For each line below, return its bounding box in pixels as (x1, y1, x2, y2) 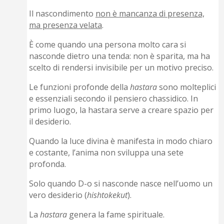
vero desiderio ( (29, 189, 87, 201)
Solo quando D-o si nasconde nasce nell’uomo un (29, 178, 213, 189)
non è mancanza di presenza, (95, 8, 205, 19)
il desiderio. (29, 116, 71, 127)
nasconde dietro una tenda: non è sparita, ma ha (29, 50, 210, 62)
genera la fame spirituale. (67, 209, 165, 220)
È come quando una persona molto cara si (29, 39, 186, 50)
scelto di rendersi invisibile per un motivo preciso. (29, 62, 214, 73)
